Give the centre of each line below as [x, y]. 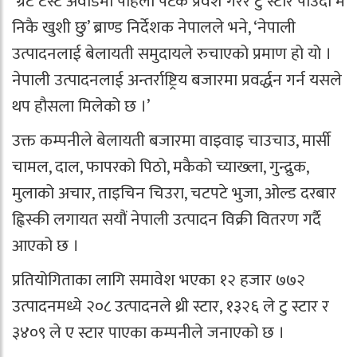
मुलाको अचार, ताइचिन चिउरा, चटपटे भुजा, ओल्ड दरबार [174, 193]
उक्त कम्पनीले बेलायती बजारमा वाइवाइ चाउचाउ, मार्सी [171, 141]
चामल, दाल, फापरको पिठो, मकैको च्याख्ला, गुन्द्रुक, [160, 167]
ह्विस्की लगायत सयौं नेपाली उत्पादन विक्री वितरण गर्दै [167, 220]
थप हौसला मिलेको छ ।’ [81, 106]
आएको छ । [45, 246]
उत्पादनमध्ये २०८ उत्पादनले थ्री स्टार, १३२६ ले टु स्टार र [171, 306]
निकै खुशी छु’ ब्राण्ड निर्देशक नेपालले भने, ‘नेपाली [154, 27]
